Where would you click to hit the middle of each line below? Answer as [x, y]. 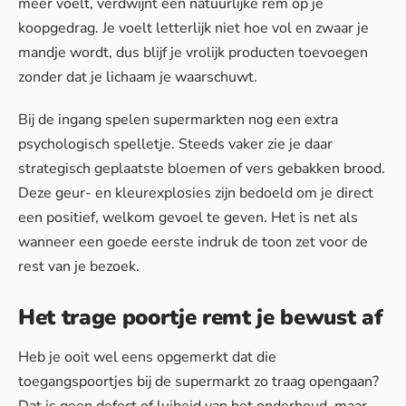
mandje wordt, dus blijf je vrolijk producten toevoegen [193, 53]
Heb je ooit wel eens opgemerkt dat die [147, 358]
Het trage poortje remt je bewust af [201, 318]
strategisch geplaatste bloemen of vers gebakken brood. [202, 169]
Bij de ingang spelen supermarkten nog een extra [178, 120]
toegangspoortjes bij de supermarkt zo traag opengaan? [198, 382]
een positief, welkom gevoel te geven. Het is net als [188, 218]
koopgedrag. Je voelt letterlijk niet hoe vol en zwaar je [193, 29]
